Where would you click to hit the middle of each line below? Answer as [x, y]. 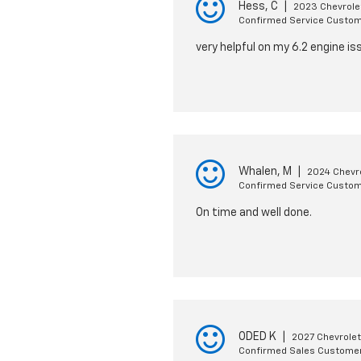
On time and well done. [253, 213]
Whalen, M [265, 172]
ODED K [257, 337]
